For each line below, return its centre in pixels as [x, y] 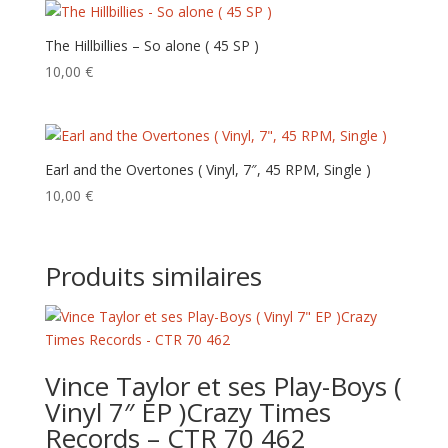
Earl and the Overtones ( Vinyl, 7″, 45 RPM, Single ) [207, 170]
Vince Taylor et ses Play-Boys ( [223, 385]
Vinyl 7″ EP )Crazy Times [187, 411]
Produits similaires [153, 275]
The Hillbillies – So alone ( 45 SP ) [151, 46]
